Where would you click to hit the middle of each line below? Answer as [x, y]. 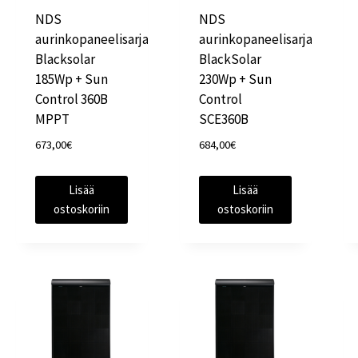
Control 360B [72, 99]
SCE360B [224, 119]
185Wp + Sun [72, 80]
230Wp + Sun [236, 80]
